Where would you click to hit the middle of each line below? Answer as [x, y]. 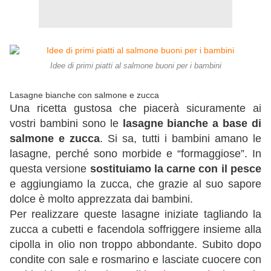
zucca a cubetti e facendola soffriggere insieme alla [135, 230]
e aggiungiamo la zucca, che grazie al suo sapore [135, 184]
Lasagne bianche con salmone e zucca [84, 95]
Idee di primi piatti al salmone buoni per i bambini [135, 66]
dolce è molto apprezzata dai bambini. [101, 199]
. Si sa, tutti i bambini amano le [181, 139]
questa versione [50, 169]
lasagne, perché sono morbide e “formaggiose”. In [135, 154]
